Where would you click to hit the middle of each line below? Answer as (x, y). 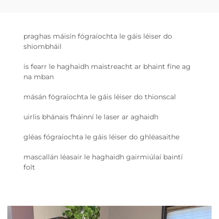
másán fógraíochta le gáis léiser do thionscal (100, 97)
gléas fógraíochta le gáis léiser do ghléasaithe (101, 137)
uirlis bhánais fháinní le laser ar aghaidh (91, 117)
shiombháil (43, 46)
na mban (39, 77)
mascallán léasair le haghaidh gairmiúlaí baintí (103, 157)
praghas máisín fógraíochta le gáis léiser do (98, 36)
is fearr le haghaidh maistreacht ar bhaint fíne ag (107, 66)
